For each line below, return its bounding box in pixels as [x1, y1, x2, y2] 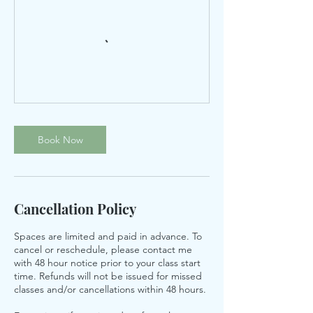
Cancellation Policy [14, 199, 136, 218]
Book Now [37, 133, 83, 146]
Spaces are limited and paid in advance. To [14, 230, 202, 242]
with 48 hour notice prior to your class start [14, 256, 201, 269]
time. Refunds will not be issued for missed [14, 270, 202, 282]
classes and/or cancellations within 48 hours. [14, 283, 206, 296]
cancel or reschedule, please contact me [14, 243, 192, 256]
